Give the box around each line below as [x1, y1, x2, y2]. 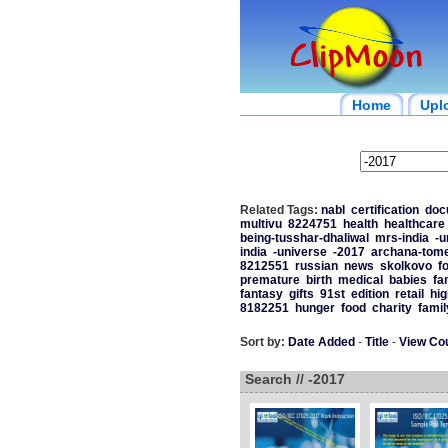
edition [350, 287, 389, 301]
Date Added [287, 335, 355, 349]
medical [337, 273, 383, 287]
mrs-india [374, 231, 429, 245]
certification [350, 203, 419, 217]
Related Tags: [239, 203, 318, 217]
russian [294, 259, 338, 273]
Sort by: [239, 335, 285, 349]
